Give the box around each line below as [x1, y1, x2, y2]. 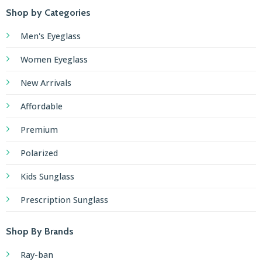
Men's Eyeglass [20, 30, 81, 42]
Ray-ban [20, 249, 53, 261]
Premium [20, 124, 58, 136]
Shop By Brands [5, 226, 74, 237]
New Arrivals [20, 77, 71, 89]
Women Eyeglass [20, 54, 88, 65]
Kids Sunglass [20, 171, 74, 182]
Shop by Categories [5, 7, 91, 19]
